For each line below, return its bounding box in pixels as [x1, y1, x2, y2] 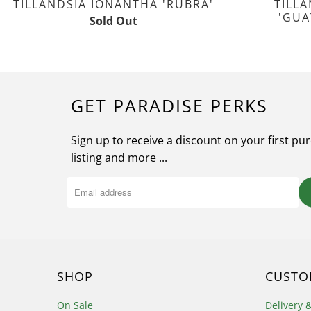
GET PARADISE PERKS [71, 93, 268, 117]
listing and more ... [71, 149, 167, 165]
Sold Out [89, 12, 137, 28]
